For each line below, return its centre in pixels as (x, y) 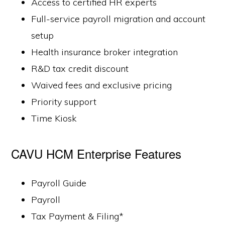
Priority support (64, 102)
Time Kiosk (54, 118)
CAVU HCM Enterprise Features (96, 153)
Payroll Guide (59, 183)
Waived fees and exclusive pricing (102, 85)
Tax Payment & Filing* (78, 216)
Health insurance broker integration (105, 52)
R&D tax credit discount (80, 69)
